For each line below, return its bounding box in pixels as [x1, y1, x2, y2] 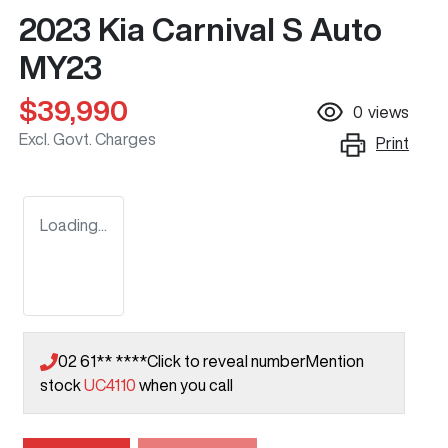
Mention [306, 352, 364, 369]
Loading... [40, 216, 107, 233]
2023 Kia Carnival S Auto [19, 12, 382, 45]
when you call [139, 376, 233, 393]
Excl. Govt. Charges [19, 130, 156, 147]
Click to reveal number [147, 352, 306, 369]
